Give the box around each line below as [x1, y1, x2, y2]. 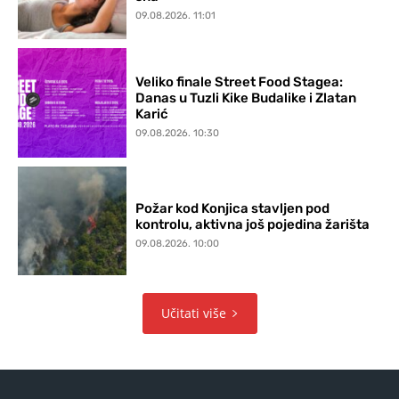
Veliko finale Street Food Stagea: [135, 74, 344, 91]
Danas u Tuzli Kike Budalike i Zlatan [135, 90, 357, 107]
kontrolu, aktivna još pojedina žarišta [135, 216, 370, 232]
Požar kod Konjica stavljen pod [135, 199, 330, 216]
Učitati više [160, 305, 226, 322]
